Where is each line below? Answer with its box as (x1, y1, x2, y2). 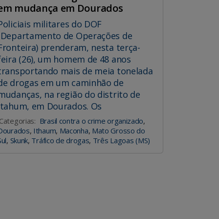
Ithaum (33, 126, 56, 136)
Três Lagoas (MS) (92, 135, 150, 146)
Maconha (59, 126, 88, 136)
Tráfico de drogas (31, 135, 89, 146)
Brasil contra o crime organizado (39, 116, 144, 126)
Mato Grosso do (91, 126, 145, 136)
